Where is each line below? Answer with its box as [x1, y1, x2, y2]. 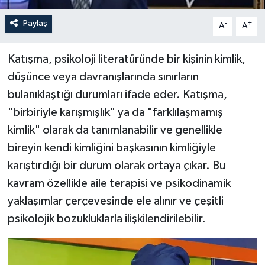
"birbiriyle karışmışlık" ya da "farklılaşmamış [7, 106, 223, 119]
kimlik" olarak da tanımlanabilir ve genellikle [7, 124, 222, 137]
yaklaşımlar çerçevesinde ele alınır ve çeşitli [7, 195, 224, 208]
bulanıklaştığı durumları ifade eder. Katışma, [7, 89, 227, 101]
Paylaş [22, 19, 47, 28]
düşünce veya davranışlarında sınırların [7, 71, 199, 83]
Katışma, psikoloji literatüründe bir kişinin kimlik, [7, 53, 245, 66]
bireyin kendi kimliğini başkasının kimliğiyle [7, 142, 216, 154]
